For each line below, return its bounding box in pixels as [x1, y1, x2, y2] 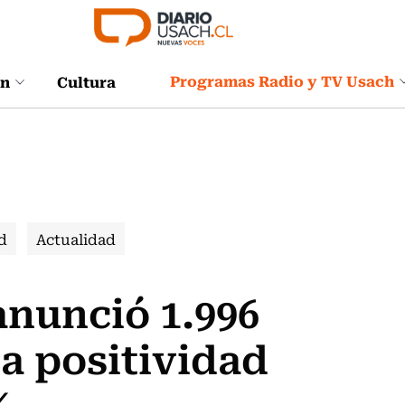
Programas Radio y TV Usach [170, 69, 394, 92]
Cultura [57, 69, 116, 93]
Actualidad [36, 228, 116, 250]
